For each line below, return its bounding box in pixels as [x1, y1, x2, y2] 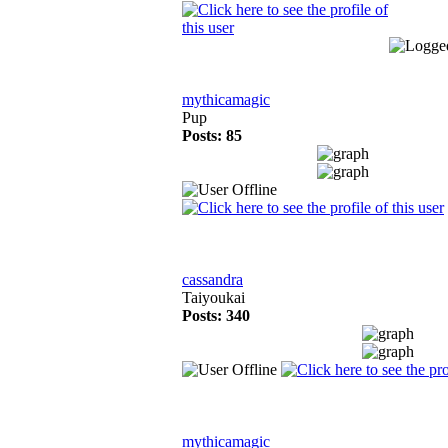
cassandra [182, 271, 243, 288]
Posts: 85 [182, 127, 242, 144]
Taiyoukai [182, 289, 245, 306]
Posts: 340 [182, 307, 250, 324]
